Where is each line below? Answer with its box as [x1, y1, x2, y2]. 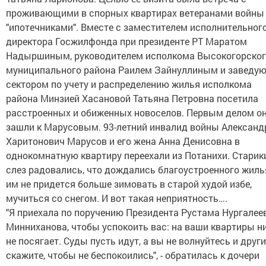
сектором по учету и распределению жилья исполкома [6, 78, 252, 90]
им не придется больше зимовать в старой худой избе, [6, 178, 252, 190]
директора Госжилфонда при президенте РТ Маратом [6, 35, 247, 47]
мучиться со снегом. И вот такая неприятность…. [6, 192, 227, 204]
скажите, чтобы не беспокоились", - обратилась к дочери [6, 249, 259, 261]
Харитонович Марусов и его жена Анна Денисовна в [6, 135, 240, 147]
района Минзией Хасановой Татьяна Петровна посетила [6, 92, 258, 104]
